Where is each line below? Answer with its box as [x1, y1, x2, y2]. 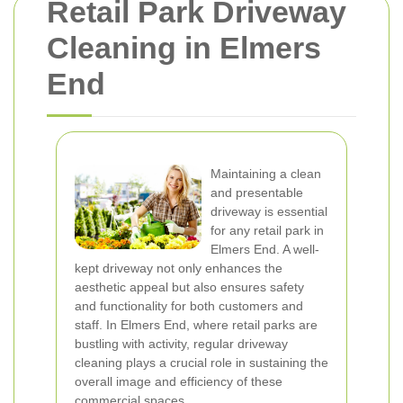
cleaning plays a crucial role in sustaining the [75, 355, 328, 370]
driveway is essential [210, 204, 327, 219]
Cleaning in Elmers [47, 31, 321, 65]
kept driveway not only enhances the [75, 261, 282, 275]
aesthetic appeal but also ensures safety [75, 280, 304, 294]
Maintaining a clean [210, 166, 321, 181]
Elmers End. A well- [210, 242, 319, 256]
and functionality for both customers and [75, 299, 303, 313]
